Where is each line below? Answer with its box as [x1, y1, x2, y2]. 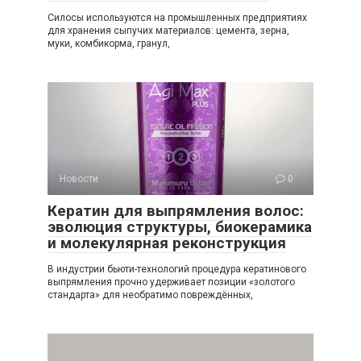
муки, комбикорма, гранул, [48, 38, 170, 49]
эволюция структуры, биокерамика [48, 218, 312, 236]
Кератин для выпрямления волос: [48, 201, 304, 220]
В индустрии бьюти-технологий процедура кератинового [48, 263, 306, 275]
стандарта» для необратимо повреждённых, [48, 289, 253, 301]
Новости [60, 173, 98, 185]
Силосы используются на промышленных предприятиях [48, 12, 307, 23]
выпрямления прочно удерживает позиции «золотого [48, 276, 295, 288]
